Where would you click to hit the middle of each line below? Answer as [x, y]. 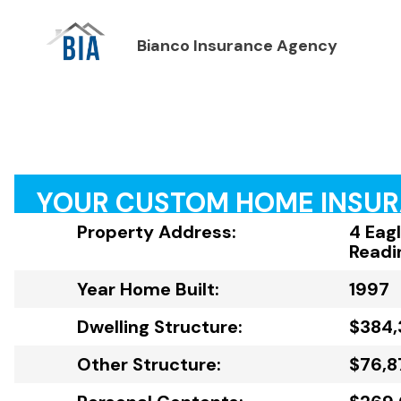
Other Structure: [149, 365]
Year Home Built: [148, 290]
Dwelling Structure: [160, 327]
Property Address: [157, 232]
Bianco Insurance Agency [237, 46]
